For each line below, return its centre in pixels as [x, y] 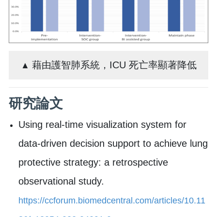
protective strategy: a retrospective [93, 162]
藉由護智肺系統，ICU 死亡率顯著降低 [114, 65]
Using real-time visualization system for [102, 124]
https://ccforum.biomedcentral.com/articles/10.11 [112, 200]
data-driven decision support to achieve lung [113, 143]
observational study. [61, 181]
